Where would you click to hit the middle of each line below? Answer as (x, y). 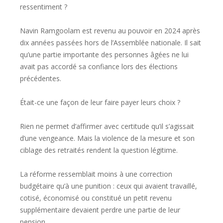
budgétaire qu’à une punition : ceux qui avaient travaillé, (109, 186)
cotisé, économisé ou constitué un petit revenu (96, 198)
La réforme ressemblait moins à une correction (96, 174)
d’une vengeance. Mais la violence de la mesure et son (107, 138)
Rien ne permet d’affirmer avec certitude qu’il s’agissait (107, 126)
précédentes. (41, 79)
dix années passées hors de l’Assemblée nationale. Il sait (111, 43)
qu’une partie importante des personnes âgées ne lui (104, 55)
